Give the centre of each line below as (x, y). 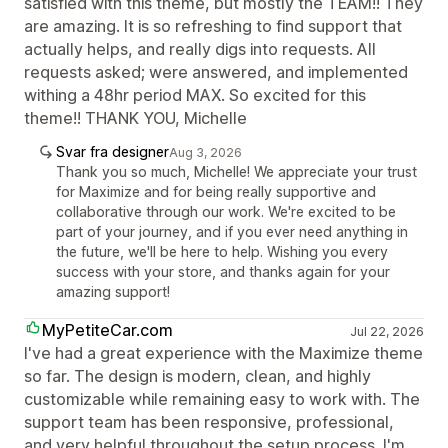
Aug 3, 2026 (205, 152)
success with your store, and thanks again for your (223, 271)
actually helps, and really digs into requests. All (200, 48)
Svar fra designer (112, 151)
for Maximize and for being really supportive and (216, 191)
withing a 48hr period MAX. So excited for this (195, 94)
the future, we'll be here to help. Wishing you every (222, 251)
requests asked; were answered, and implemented (216, 71)
